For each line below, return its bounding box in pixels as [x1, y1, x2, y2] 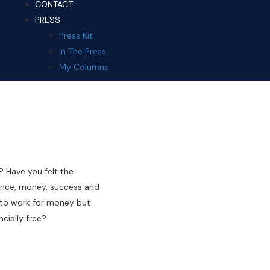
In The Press [59, 46, 106, 57]
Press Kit [59, 30, 93, 41]
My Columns [59, 61, 108, 72]
